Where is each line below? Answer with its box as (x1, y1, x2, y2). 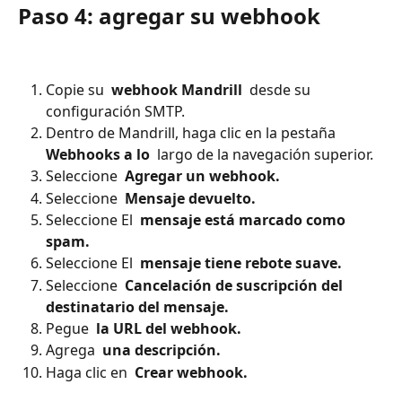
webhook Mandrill (108, 80, 246, 100)
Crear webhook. (131, 362, 251, 382)
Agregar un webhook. (121, 166, 284, 187)
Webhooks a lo (46, 144, 153, 165)
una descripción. (99, 340, 224, 361)
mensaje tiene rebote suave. (136, 253, 345, 274)
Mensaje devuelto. (121, 188, 259, 208)
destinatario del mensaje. (46, 296, 232, 317)
